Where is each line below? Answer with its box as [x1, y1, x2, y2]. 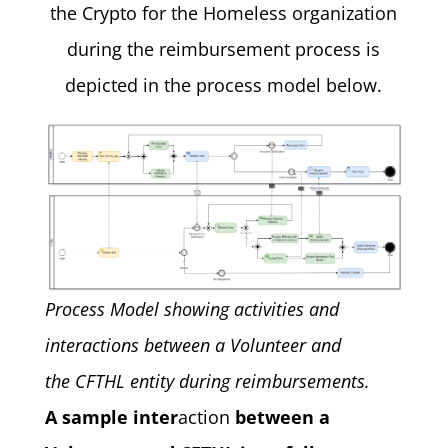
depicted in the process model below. [65, 73, 383, 97]
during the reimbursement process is [67, 37, 381, 61]
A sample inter [44, 405, 178, 430]
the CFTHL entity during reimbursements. [44, 369, 370, 394]
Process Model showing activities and [44, 297, 339, 322]
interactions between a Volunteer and [44, 333, 341, 358]
